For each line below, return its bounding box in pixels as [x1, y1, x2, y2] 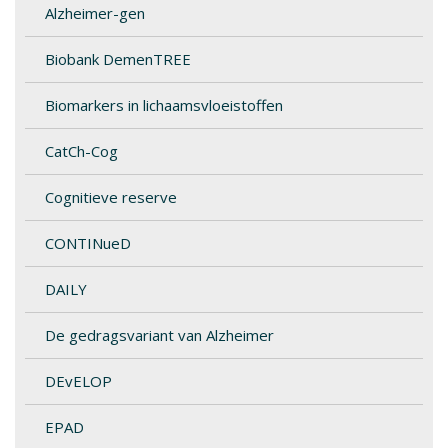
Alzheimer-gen [45, 3, 145, 23]
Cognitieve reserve [45, 187, 177, 207]
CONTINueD [45, 233, 131, 253]
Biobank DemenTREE [45, 49, 191, 69]
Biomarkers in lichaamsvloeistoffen [45, 95, 283, 115]
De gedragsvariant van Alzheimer [45, 325, 274, 345]
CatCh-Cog [45, 141, 118, 161]
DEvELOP [45, 371, 112, 391]
